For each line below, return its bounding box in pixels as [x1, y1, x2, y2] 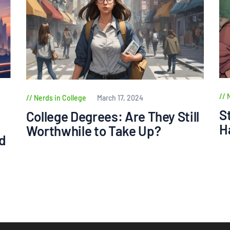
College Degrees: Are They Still [26, 108, 200, 124]
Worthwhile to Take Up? [26, 122, 161, 139]
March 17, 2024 [97, 93, 143, 103]
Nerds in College [33, 93, 86, 103]
